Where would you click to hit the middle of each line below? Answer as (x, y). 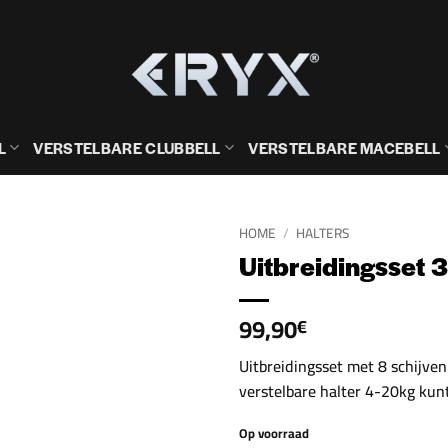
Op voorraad (274, 432)
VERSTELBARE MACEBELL (344, 147)
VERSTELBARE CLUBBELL (127, 147)
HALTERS (323, 233)
